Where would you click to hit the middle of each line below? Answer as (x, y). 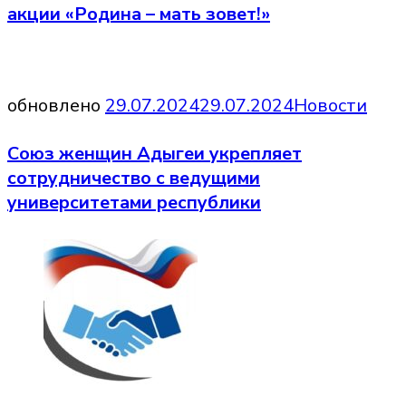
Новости (330, 105)
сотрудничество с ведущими (134, 179)
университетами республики (134, 203)
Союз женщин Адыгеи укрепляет (155, 154)
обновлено (56, 105)
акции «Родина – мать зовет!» (139, 14)
